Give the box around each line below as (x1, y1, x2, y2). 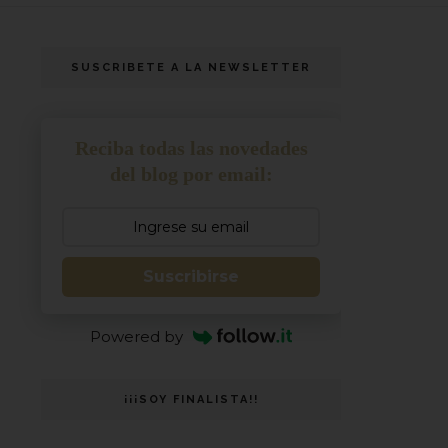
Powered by (90, 327, 184, 346)
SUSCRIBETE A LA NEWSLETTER (71, 61, 311, 74)
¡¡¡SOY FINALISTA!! (123, 393, 259, 406)
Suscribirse (143, 267, 239, 286)
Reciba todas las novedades (74, 137, 308, 159)
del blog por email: (109, 163, 273, 185)
